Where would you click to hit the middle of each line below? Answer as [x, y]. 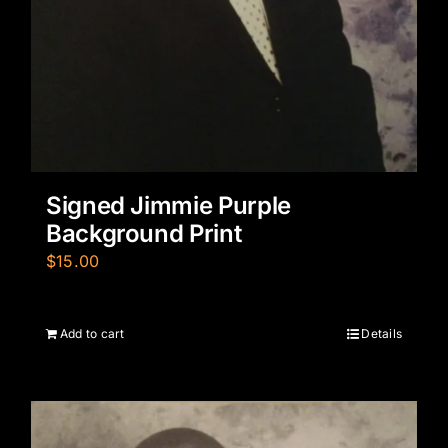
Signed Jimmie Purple [168, 205]
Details [381, 333]
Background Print [144, 233]
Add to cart [92, 333]
